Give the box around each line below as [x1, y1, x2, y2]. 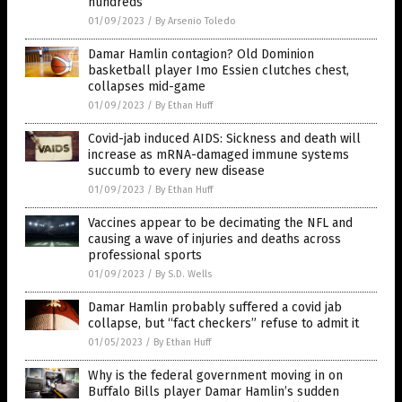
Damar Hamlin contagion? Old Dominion [88, 46, 314, 62]
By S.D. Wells [155, 267, 212, 280]
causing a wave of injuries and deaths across [88, 231, 341, 247]
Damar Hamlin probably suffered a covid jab [88, 299, 342, 315]
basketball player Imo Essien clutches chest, [88, 62, 349, 78]
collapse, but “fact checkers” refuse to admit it [88, 315, 359, 331]
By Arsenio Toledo [155, 14, 236, 27]
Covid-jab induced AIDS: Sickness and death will [88, 130, 361, 146]
